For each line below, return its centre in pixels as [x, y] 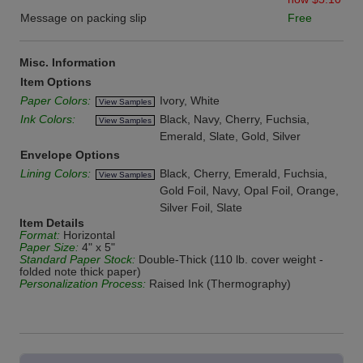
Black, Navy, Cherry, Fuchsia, [235, 120]
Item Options [56, 82]
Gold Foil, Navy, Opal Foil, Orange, [249, 191]
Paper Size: [49, 248]
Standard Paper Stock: [77, 260]
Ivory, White [190, 101]
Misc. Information [68, 63]
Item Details [52, 223]
